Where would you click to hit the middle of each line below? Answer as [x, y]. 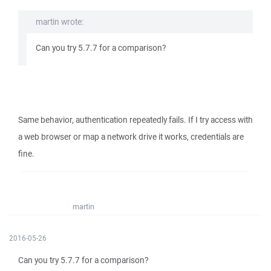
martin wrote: [60, 22]
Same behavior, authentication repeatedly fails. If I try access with [135, 120]
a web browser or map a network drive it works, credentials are [131, 137]
